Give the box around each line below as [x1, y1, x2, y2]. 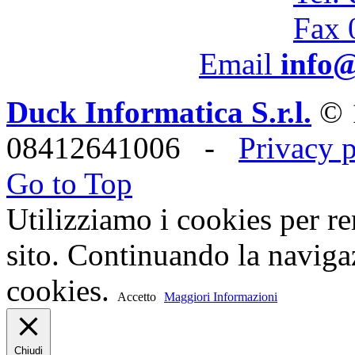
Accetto [117, 290, 156, 304]
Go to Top [6, 166, 132, 201]
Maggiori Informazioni [164, 290, 277, 304]
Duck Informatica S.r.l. [6, 95, 311, 130]
